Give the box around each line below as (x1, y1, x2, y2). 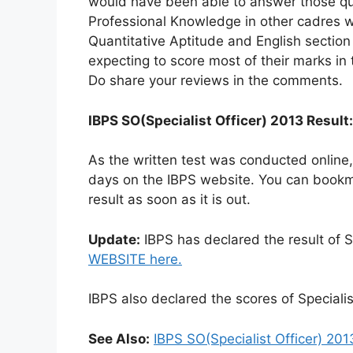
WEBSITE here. (88, 251, 182, 267)
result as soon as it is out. (88, 191, 251, 208)
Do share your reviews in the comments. (88, 72, 343, 89)
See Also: (88, 330, 150, 347)
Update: (88, 231, 140, 247)
